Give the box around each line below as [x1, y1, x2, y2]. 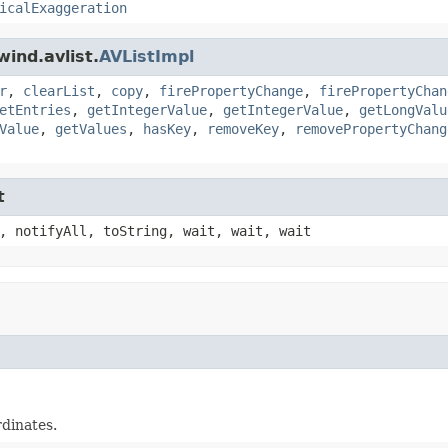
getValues [55, 120, 127, 137]
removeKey [207, 120, 279, 137]
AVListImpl [99, 46, 194, 66]
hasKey [143, 120, 191, 137]
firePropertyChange [159, 82, 303, 99]
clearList [23, 82, 95, 99]
